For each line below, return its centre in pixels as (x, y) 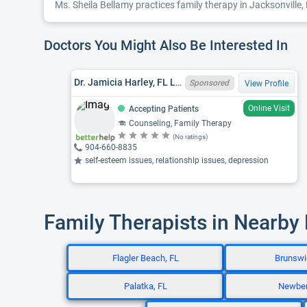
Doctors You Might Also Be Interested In (168, 45)
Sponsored (209, 83)
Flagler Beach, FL (145, 258)
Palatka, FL (145, 286)
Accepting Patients (164, 109)
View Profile (267, 83)
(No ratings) (190, 136)
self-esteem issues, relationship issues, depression (177, 160)
